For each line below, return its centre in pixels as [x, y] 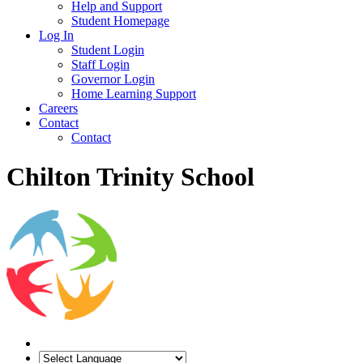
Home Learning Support [134, 94]
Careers [58, 108]
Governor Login [113, 79]
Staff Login [100, 64]
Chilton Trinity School [130, 177]
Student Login [108, 50]
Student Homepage [120, 21]
